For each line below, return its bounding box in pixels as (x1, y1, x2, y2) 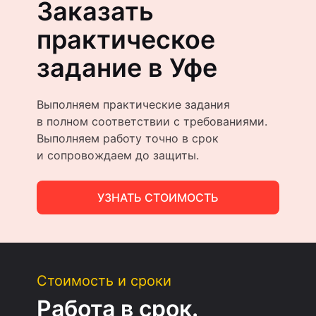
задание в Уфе (37, 51, 217, 83)
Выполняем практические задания (37, 97, 230, 111)
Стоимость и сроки (37, 272, 171, 289)
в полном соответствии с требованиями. (37, 114, 267, 128)
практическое (37, 23, 215, 55)
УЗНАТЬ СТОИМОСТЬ (97, 190, 219, 205)
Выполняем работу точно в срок (37, 130, 219, 145)
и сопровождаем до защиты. (37, 147, 199, 162)
